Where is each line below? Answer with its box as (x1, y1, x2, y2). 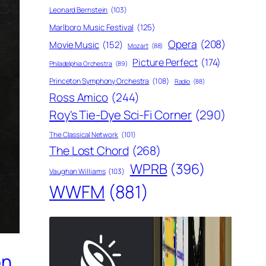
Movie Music (49, 38, 99, 50)
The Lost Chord (49, 142, 129, 159)
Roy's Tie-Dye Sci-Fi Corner (49, 106, 192, 123)
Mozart (128, 41, 148, 50)
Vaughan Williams (49, 166, 106, 176)
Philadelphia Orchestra (49, 59, 112, 68)
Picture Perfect (132, 55, 198, 69)
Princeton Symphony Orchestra (49, 75, 150, 86)
